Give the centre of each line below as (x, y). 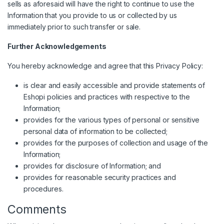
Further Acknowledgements (57, 46)
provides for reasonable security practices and (100, 177)
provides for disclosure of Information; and (92, 166)
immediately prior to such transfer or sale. (74, 27)
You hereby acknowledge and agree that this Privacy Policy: (105, 66)
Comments (37, 209)
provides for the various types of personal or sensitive (112, 120)
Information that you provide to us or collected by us (92, 15)
